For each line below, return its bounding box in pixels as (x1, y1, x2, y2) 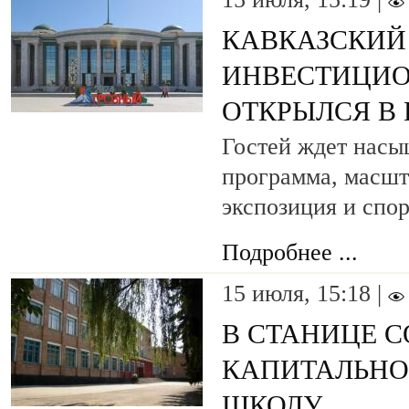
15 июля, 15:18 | (222, 280, 388, 308)
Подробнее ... (222, 239, 358, 267)
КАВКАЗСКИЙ (222, 25, 406, 57)
